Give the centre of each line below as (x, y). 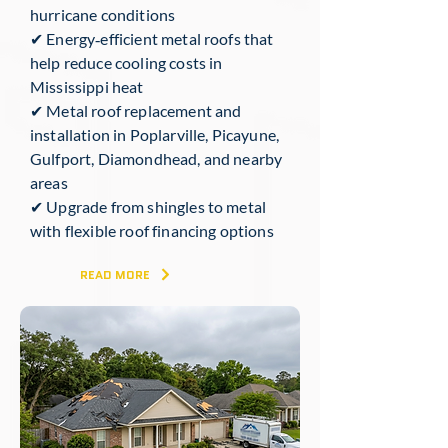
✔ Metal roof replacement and (136, 110)
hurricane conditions (103, 14)
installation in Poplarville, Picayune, (155, 134)
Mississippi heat (87, 86)
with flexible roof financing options (152, 230)
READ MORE (115, 274)
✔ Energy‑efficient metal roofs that (152, 38)
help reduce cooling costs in (126, 62)
